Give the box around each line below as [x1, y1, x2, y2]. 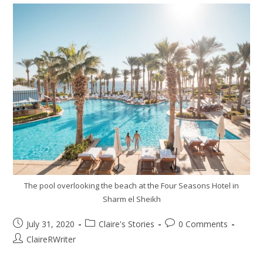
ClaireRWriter [26, 233, 76, 245]
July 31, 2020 [26, 218, 75, 230]
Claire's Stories [99, 218, 155, 230]
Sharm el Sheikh [102, 193, 161, 204]
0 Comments [178, 218, 228, 230]
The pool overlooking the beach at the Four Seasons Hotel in [24, 180, 239, 191]
